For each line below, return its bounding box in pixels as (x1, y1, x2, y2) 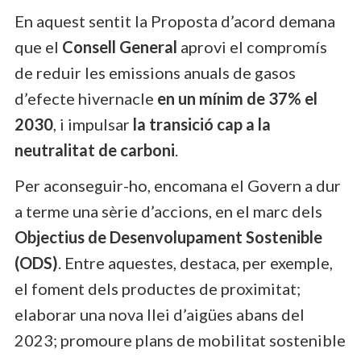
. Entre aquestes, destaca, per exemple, (58, 252, 333, 272)
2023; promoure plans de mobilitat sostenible (15, 330, 346, 350)
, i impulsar (53, 114, 133, 134)
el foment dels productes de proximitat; (15, 278, 301, 298)
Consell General (62, 36, 177, 56)
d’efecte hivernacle (15, 88, 157, 108)
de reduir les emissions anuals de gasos (15, 62, 296, 82)
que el (15, 36, 62, 56)
